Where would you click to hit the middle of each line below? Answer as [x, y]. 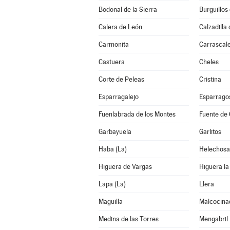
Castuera [111, 62]
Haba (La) [112, 149]
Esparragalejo [118, 97]
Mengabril [213, 219]
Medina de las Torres [128, 219]
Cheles [209, 62]
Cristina [210, 79]
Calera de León [120, 27]
